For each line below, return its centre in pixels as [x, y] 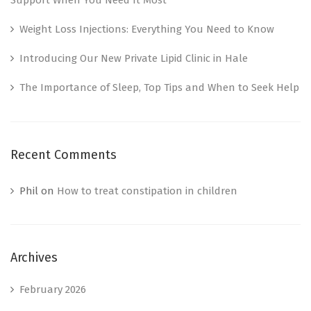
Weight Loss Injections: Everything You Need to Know [147, 29]
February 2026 [53, 289]
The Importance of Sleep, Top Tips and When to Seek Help [159, 87]
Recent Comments [64, 154]
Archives [34, 257]
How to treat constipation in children [147, 191]
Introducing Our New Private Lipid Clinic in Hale [134, 58]
